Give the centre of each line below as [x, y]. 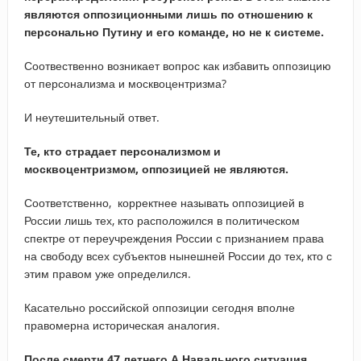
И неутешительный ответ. [91, 117]
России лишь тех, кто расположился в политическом [162, 220]
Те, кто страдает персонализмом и [122, 151]
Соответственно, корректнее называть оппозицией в [164, 202]
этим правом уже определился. [107, 273]
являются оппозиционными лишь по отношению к [168, 14]
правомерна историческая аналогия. [122, 325]
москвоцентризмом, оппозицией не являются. [156, 168]
